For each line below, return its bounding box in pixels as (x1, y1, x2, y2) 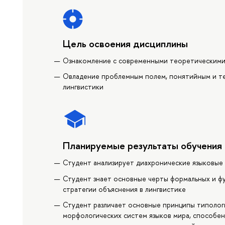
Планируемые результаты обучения (63, 139, 222, 153)
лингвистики (63, 82, 104, 92)
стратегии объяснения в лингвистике (63, 184, 186, 194)
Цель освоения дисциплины (63, 36, 188, 50)
